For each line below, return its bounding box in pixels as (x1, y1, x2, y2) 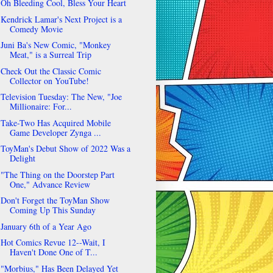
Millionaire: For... (9, 101, 72, 113)
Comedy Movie (9, 23, 63, 35)
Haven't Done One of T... (9, 246, 97, 258)
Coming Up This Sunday (9, 204, 96, 216)
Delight (9, 152, 35, 165)
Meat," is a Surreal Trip (9, 49, 91, 61)
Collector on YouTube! (9, 74, 89, 87)
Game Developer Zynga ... (9, 126, 101, 138)
